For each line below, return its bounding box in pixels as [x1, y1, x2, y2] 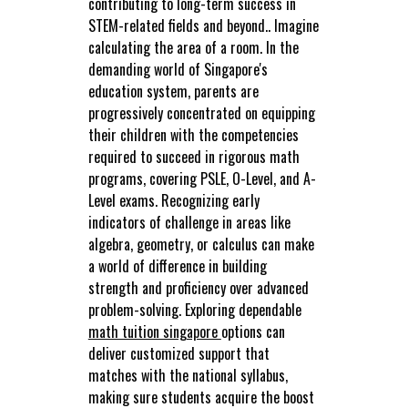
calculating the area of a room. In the [87, 36, 299, 59]
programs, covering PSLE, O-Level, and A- [87, 168, 316, 190]
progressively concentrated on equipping [87, 102, 315, 125]
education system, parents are [87, 80, 259, 103]
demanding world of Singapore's [87, 58, 268, 81]
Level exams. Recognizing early [87, 189, 260, 212]
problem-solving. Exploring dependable [87, 299, 301, 321]
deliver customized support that [87, 342, 270, 365]
